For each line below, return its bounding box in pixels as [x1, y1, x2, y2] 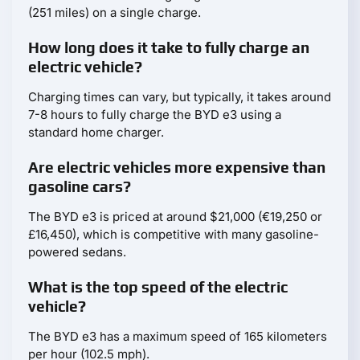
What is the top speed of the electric [28, 278, 288, 297]
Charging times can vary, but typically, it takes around [28, 89, 331, 105]
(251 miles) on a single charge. [28, 5, 201, 21]
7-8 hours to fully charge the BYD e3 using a [28, 107, 281, 123]
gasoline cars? [28, 178, 131, 196]
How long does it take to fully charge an [28, 39, 309, 57]
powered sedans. [28, 244, 126, 260]
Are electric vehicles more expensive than [28, 158, 325, 177]
